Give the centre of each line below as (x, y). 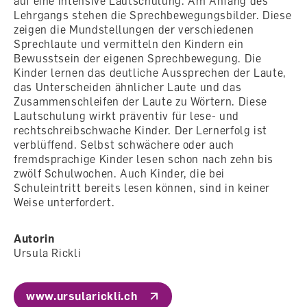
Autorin (34, 238)
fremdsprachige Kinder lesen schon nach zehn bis (144, 159)
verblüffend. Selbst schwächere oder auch (124, 144)
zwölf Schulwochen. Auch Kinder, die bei (119, 173)
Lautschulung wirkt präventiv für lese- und (126, 115)
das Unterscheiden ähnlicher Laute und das (128, 87)
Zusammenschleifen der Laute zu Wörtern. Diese (140, 101)
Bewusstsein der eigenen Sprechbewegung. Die (138, 58)
